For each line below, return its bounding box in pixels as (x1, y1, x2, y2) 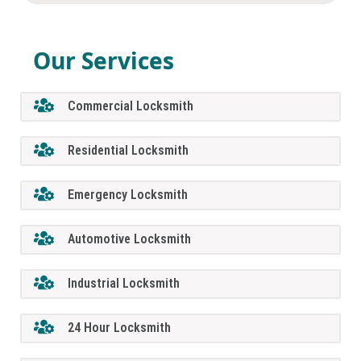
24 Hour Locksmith (68, 320, 172, 336)
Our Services (33, 44, 174, 76)
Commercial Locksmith (68, 98, 194, 114)
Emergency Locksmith (68, 187, 189, 203)
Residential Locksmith (68, 143, 189, 159)
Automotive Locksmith (68, 231, 192, 247)
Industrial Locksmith (68, 276, 180, 292)
